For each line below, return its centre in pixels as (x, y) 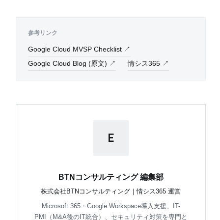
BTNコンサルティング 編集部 (111, 177)
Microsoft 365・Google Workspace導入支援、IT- (111, 206)
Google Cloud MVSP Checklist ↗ (79, 49)
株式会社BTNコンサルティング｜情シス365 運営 (111, 191)
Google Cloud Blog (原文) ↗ (72, 63)
